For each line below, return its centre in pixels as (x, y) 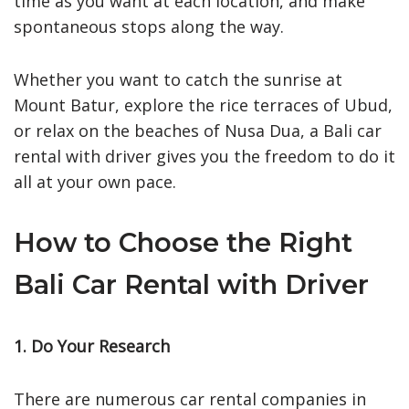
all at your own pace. (95, 181)
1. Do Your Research (92, 346)
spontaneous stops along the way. (149, 26)
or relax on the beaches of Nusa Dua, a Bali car (198, 130)
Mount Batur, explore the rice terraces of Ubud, (203, 105)
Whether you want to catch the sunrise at (178, 79)
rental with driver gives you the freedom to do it (204, 156)
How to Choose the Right (183, 242)
